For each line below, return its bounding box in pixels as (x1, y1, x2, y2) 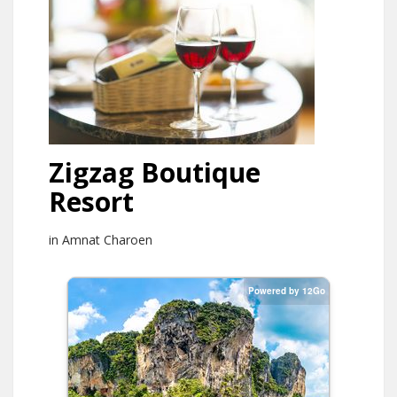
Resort (49, 183, 134, 220)
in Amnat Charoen (49, 231, 152, 248)
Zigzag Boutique (49, 154, 261, 191)
